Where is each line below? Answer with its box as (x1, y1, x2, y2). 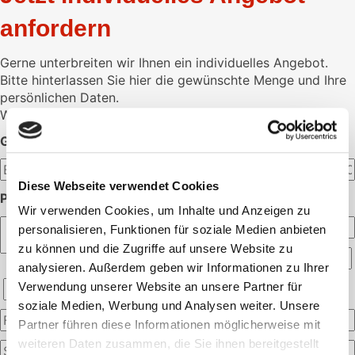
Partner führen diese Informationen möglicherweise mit (18, 318, 321, 332)
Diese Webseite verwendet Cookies (18, 178, 219, 193)
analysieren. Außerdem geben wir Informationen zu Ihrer (18, 261, 329, 275)
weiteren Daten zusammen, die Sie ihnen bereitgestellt (18, 337, 319, 351)
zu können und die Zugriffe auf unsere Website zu (18, 242, 292, 256)
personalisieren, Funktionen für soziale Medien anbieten (18, 223, 326, 237)
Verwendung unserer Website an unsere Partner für (18, 280, 302, 294)
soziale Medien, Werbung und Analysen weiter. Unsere (18, 299, 320, 313)
